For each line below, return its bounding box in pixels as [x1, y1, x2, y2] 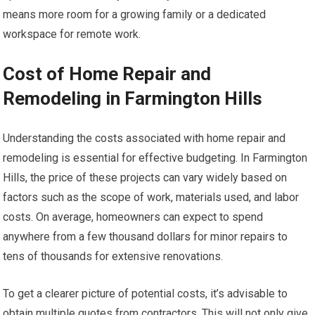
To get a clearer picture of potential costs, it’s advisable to [3, 286, 288, 300]
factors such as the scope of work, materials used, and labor [3, 190, 300, 204]
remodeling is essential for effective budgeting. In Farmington [3, 150, 308, 165]
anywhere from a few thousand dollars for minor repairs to [3, 229, 288, 243]
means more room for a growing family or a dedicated [3, 7, 266, 21]
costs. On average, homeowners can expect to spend [3, 210, 264, 224]
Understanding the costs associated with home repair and [3, 131, 286, 145]
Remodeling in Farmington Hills [3, 87, 263, 109]
